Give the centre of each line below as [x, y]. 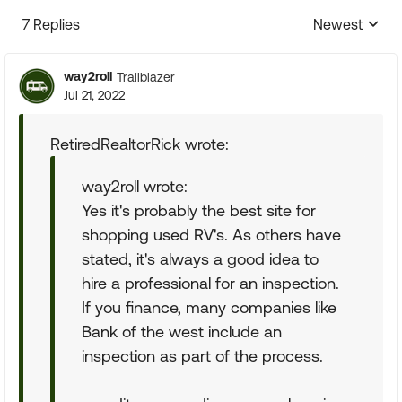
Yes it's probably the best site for [199, 210]
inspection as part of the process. [202, 356]
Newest [338, 24]
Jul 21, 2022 [94, 95]
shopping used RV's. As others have [211, 235]
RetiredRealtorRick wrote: [140, 144]
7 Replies [51, 24]
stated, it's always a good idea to [200, 259]
